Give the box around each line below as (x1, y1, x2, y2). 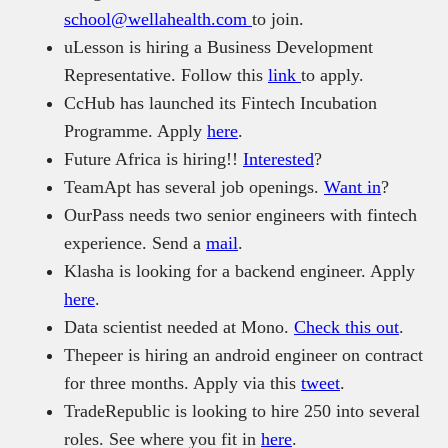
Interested (243, 148, 314, 169)
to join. (252, 8, 304, 29)
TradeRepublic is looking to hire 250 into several (64, 400, 420, 421)
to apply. (301, 64, 364, 85)
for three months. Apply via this (64, 372, 301, 393)
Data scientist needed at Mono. (64, 316, 294, 337)
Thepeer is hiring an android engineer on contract (64, 344, 423, 365)
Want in (324, 176, 381, 197)
